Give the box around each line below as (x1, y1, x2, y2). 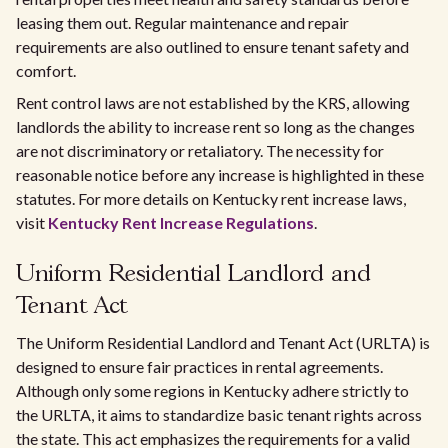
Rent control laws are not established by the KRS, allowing (16, 93, 410, 112)
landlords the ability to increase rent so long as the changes (16, 117, 415, 136)
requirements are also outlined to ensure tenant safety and (16, 37, 409, 56)
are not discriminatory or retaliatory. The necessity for (16, 141, 384, 160)
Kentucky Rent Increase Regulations (48, 213, 314, 232)
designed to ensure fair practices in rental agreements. (16, 357, 383, 376)
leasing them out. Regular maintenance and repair (16, 13, 349, 32)
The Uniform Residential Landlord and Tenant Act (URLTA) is (16, 333, 430, 352)
